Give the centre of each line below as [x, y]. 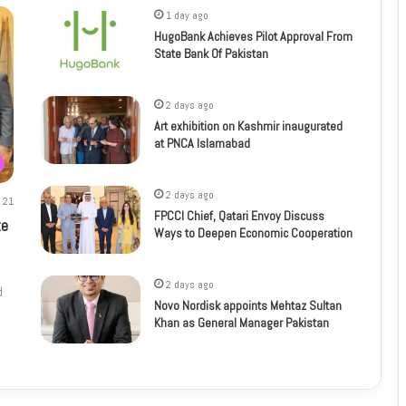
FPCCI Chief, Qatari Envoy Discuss [239, 216]
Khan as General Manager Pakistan [241, 323]
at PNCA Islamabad [202, 144]
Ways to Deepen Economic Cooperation [253, 233]
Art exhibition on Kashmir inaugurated [248, 126]
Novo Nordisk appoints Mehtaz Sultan [247, 306]
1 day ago [187, 16]
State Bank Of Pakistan [211, 54]
